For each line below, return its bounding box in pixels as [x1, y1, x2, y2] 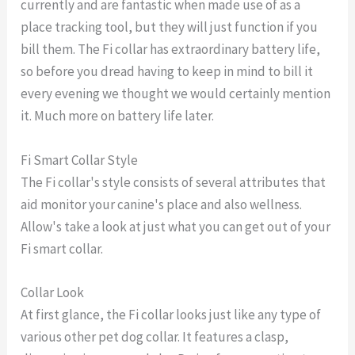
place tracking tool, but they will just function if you [21, 18, 319, 36]
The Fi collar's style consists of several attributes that [21, 173, 326, 191]
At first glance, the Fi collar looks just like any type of [21, 305, 322, 323]
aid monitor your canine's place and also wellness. [21, 195, 303, 213]
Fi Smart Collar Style [21, 151, 139, 169]
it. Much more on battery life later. [21, 107, 215, 125]
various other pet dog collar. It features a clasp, [21, 327, 289, 345]
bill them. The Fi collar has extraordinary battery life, [21, 40, 321, 59]
